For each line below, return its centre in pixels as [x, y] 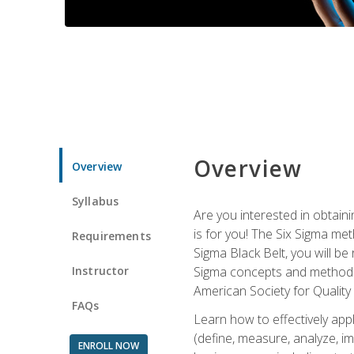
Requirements [111, 235]
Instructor [101, 270]
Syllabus [96, 201]
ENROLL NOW [108, 345]
